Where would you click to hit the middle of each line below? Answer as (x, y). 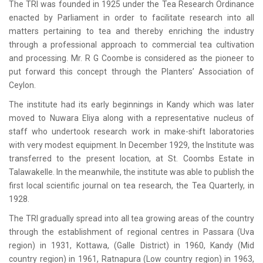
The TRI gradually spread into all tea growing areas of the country (131, 219)
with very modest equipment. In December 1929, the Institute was (131, 145)
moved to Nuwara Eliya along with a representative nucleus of (131, 118)
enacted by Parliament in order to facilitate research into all (131, 18)
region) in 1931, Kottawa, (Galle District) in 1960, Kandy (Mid (131, 246)
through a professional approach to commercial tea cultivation (131, 45)
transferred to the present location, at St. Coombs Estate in (131, 159)
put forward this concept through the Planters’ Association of (131, 72)
